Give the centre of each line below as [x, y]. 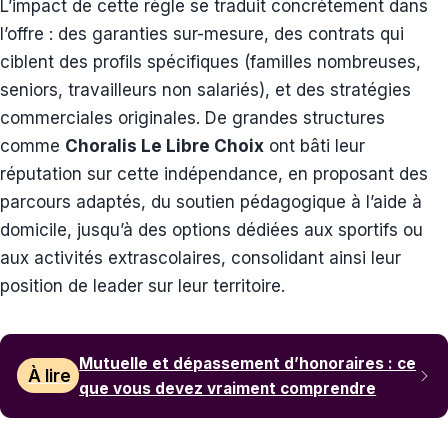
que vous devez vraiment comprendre [228, 388]
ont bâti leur [314, 145]
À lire [49, 375]
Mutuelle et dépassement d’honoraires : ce [248, 363]
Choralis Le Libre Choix [164, 145]
